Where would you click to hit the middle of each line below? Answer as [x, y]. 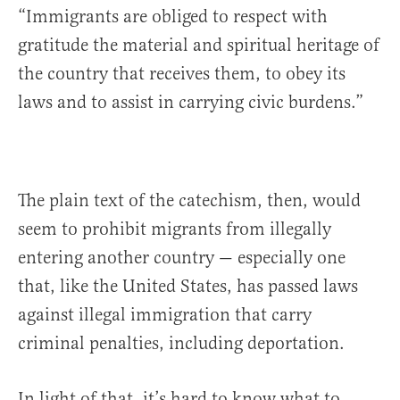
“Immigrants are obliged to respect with [173, 17]
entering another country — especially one [182, 258]
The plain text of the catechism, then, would [189, 201]
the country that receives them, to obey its [182, 74]
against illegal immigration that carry [165, 315]
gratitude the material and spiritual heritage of [199, 46]
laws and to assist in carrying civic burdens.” [191, 103]
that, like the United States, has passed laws [188, 287]
